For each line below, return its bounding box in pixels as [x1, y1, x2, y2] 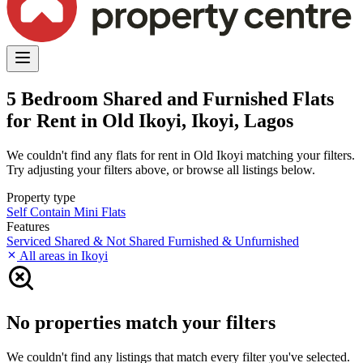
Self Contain [6, 204, 74, 219]
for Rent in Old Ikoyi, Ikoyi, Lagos [6, 109, 293, 131]
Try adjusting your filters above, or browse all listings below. [6, 162, 315, 177]
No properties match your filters [6, 311, 275, 333]
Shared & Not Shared [54, 233, 168, 248]
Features [6, 219, 49, 233]
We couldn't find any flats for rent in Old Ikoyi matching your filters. [6, 147, 355, 162]
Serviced [6, 233, 54, 248]
